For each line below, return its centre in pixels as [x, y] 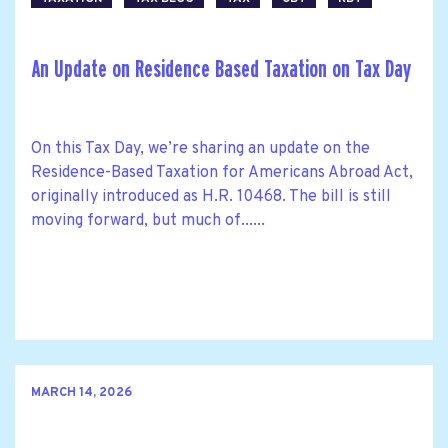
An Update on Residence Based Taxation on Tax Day [221, 69]
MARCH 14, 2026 [81, 393]
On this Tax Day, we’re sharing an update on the [200, 148]
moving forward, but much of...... [148, 220]
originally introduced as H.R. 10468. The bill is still [211, 196]
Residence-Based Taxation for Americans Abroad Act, [222, 172]
